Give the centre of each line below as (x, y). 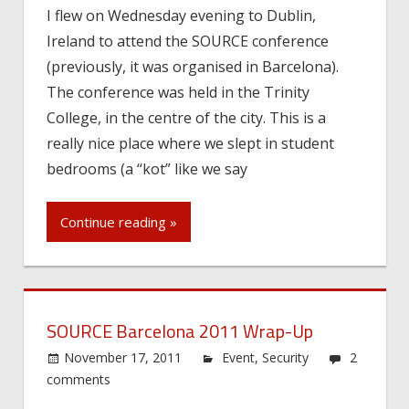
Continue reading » (119, 222)
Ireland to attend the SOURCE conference (188, 41)
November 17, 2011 (123, 357)
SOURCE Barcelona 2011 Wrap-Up (180, 330)
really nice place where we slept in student (190, 143)
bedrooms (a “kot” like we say (147, 168)
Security (286, 357)
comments (79, 379)
